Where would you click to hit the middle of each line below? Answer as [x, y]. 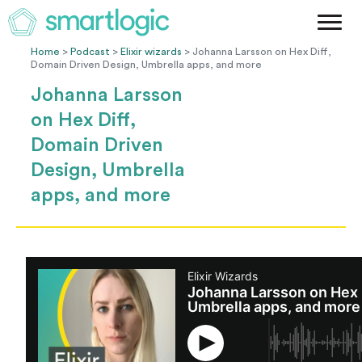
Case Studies [292, 42]
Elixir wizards [152, 52]
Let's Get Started [280, 125]
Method [305, 15]
